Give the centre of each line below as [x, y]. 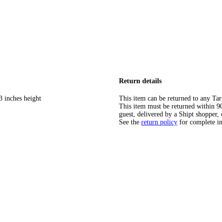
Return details [140, 81]
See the [129, 122]
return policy [159, 122]
